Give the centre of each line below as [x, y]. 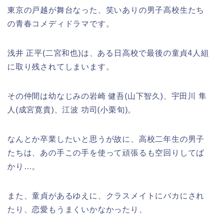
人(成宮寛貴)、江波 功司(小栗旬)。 [72, 110]
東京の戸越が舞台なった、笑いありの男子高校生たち [106, 10]
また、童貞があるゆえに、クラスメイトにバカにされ [106, 196]
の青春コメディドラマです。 [61, 24]
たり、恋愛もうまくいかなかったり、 [77, 210]
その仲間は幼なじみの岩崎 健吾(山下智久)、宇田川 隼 [107, 96]
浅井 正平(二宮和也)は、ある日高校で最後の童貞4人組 [108, 53]
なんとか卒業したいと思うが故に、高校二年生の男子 [106, 139]
